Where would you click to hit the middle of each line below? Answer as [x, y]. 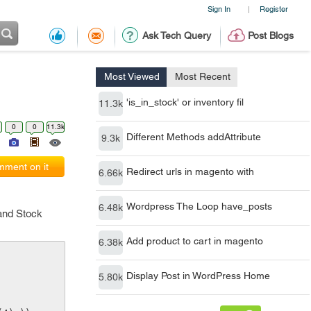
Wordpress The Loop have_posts [199, 206]
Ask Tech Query [176, 35]
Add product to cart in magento [195, 241]
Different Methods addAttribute [194, 137]
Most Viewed [132, 76]
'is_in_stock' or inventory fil [185, 102]
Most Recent [203, 76]
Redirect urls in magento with [190, 171]
